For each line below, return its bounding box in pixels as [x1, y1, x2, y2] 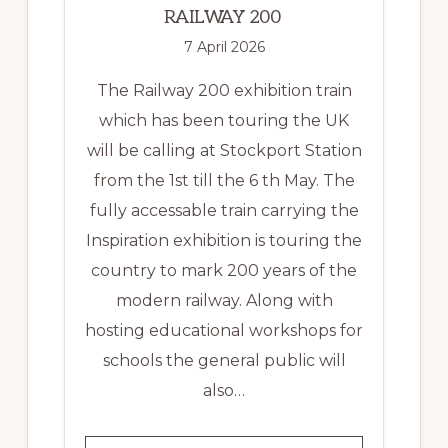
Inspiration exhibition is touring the [86, 230, 362, 250]
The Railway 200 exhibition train [96, 80, 352, 100]
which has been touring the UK [99, 110, 349, 130]
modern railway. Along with [115, 290, 333, 310]
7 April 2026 [183, 37, 265, 56]
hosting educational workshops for [85, 320, 363, 340]
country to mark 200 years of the [91, 260, 357, 280]
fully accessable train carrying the [89, 200, 359, 220]
